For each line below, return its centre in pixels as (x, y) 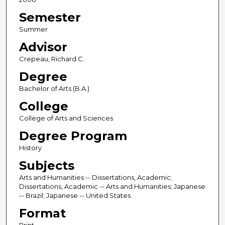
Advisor (43, 47)
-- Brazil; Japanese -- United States (75, 196)
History (30, 148)
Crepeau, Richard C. (51, 59)
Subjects (46, 166)
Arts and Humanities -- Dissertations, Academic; (95, 178)
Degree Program (73, 136)
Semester (50, 18)
